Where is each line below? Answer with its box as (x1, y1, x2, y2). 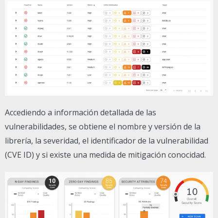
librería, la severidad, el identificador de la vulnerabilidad (5, 135, 208, 146)
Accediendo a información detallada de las (5, 107, 156, 118)
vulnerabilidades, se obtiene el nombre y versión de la (5, 121, 200, 132)
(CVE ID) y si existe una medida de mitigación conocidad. (5, 149, 206, 161)
